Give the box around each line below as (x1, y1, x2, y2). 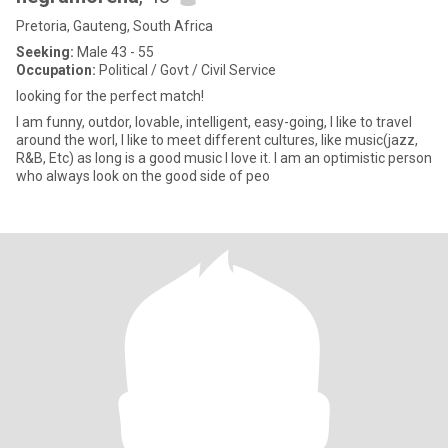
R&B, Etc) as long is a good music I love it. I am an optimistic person (16, 150, 432, 166)
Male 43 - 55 (74, 44, 154, 60)
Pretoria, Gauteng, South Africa (16, 18, 213, 34)
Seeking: (16, 44, 74, 60)
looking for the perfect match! (16, 88, 204, 104)
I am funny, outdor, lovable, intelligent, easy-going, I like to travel (16, 114, 412, 130)
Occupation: (16, 62, 96, 78)
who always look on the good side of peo (16, 168, 270, 184)
